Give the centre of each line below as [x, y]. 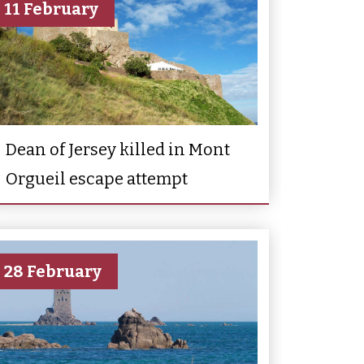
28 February [53, 271]
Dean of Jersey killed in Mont [118, 149]
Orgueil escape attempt [97, 178]
